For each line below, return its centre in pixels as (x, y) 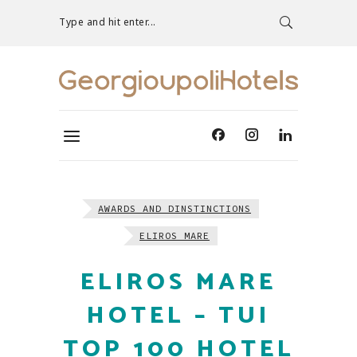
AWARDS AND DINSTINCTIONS (175, 209)
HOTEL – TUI (178, 316)
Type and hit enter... (108, 22)
